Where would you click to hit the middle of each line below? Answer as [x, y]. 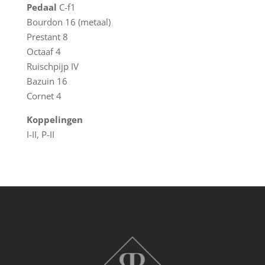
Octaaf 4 [43, 51]
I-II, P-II [40, 134]
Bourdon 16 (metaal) [68, 22]
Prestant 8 [47, 37]
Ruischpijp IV [52, 66]
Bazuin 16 [47, 81]
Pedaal [41, 7]
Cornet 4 [44, 96]
